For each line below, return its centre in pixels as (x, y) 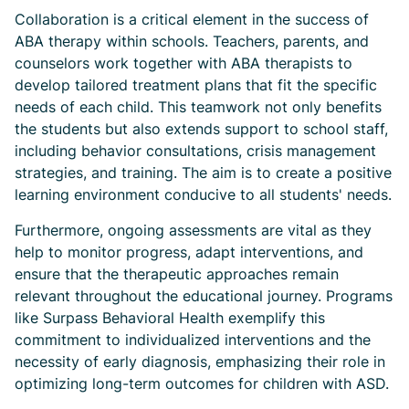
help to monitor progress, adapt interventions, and (189, 252)
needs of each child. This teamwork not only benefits (198, 107)
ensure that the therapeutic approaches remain (177, 274)
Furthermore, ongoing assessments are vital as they (193, 230)
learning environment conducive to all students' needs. (203, 194)
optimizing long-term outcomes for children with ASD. (202, 383)
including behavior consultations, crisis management (195, 151)
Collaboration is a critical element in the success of (192, 19)
